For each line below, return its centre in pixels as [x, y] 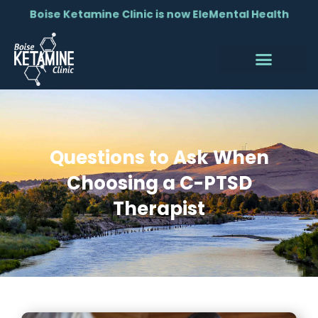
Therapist [159, 209]
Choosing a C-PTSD [159, 183]
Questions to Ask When [159, 158]
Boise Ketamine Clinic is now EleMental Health [159, 14]
